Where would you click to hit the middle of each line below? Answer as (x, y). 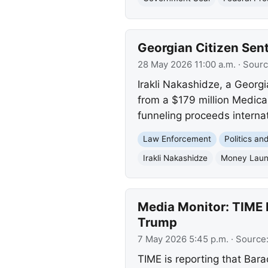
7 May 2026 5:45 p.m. (183, 239)
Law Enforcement (177, 139)
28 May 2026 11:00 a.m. (186, 64)
